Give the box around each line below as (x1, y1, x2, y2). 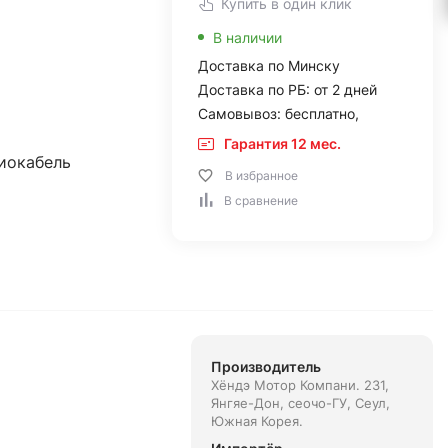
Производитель (210, 358, 321, 375)
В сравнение (223, 193, 298, 208)
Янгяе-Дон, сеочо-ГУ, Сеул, (210, 395, 390, 411)
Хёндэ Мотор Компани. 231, (210, 377, 389, 393)
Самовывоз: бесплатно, (197, 105, 359, 122)
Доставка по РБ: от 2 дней (197, 81, 377, 98)
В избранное (224, 168, 298, 183)
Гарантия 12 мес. (223, 135, 341, 152)
